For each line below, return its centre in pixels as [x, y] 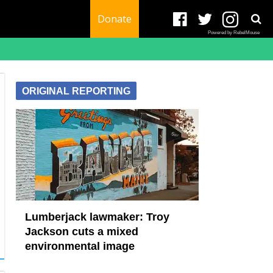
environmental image [80, 246]
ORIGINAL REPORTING [76, 91]
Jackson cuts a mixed [82, 232]
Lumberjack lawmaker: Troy [97, 217]
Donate [115, 19]
